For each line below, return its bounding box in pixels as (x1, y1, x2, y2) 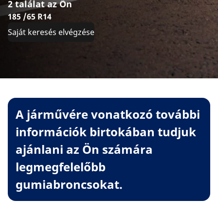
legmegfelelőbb (16, 158, 106, 175)
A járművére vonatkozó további (16, 106, 200, 122)
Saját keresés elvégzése (8, 26, 94, 37)
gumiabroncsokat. (16, 176, 123, 192)
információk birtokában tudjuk (16, 123, 196, 140)
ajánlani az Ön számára (16, 141, 153, 157)
